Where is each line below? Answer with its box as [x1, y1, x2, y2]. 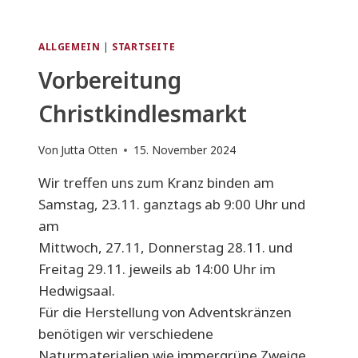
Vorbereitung [38, 65, 181, 96]
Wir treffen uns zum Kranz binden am [38, 173, 274, 192]
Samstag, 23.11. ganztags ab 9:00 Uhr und [38, 195, 305, 213]
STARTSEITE [112, 39, 176, 53]
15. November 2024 [133, 142, 237, 157]
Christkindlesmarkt [38, 98, 247, 129]
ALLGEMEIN [38, 39, 101, 53]
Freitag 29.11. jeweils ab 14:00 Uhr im [38, 260, 276, 278]
